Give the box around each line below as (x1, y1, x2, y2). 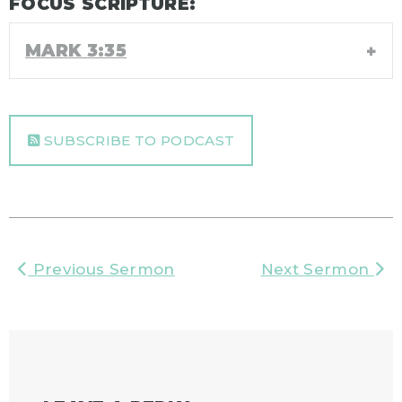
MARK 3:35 (25, 39, 127, 62)
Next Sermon (260, 260, 374, 279)
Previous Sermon (28, 260, 175, 279)
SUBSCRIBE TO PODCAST (39, 132, 235, 150)
